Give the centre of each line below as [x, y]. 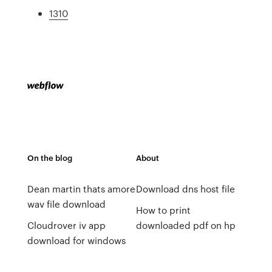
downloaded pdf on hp [185, 225]
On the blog [49, 158]
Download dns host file [185, 189]
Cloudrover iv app [66, 225]
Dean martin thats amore [81, 189]
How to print [163, 210]
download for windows [76, 240]
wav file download [66, 204]
